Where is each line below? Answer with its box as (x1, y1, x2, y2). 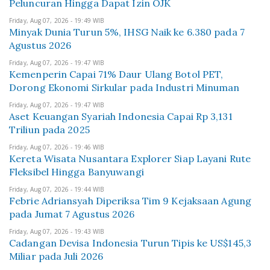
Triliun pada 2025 (9, 124, 90, 136)
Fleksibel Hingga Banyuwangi (9, 166, 144, 178)
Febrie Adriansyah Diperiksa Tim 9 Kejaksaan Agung (9, 195, 251, 207)
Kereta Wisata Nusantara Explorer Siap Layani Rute (9, 152, 251, 165)
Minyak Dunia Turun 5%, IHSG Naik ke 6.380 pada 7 (9, 26, 245, 38)
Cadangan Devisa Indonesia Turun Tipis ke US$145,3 (9, 237, 251, 249)
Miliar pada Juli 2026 (9, 250, 104, 262)
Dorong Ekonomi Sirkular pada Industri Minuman (9, 81, 240, 93)
